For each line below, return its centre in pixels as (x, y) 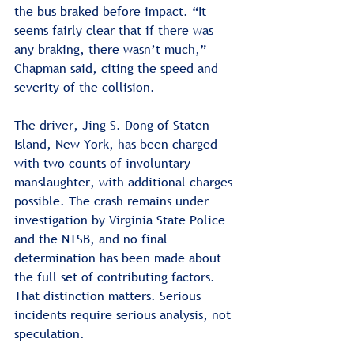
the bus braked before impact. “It (112, 11)
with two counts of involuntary (104, 162)
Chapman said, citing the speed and (118, 68)
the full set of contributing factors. (117, 276)
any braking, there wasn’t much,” (112, 49)
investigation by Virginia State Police (122, 219)
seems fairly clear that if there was (116, 30)
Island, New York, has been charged (118, 143)
